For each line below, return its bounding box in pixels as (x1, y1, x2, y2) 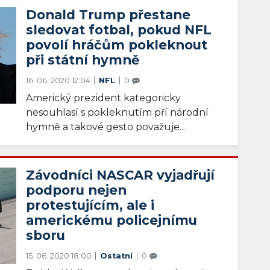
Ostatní (100, 251, 136, 260)
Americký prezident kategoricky (26, 92, 181, 104)
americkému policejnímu (26, 212, 198, 228)
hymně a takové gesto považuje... (26, 121, 186, 133)
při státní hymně (26, 51, 140, 67)
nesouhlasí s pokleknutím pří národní (26, 106, 209, 118)
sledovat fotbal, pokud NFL (26, 21, 212, 37)
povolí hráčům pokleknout (26, 36, 208, 52)
